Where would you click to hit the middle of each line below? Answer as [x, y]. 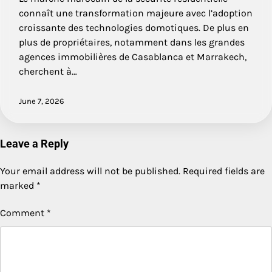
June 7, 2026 [42, 101]
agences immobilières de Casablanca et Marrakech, [133, 56]
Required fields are [224, 171]
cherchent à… [48, 71]
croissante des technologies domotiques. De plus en [134, 27]
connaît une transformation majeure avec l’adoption [136, 13]
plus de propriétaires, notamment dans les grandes [132, 42]
